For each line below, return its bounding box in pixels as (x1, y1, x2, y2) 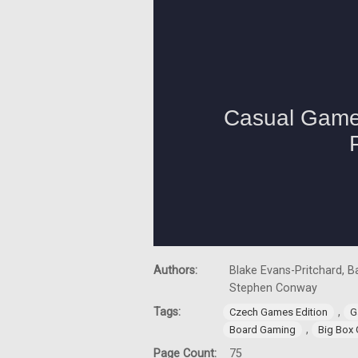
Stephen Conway (229, 281, 317, 295)
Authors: (153, 264, 201, 277)
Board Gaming (229, 324, 296, 336)
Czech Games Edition (229, 306, 328, 318)
